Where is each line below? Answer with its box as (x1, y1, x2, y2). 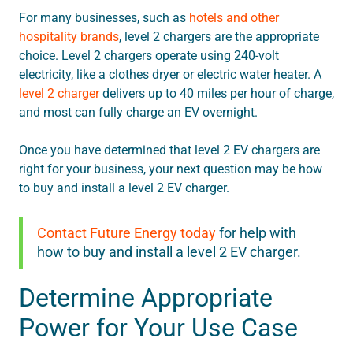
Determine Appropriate (19, 283, 273, 314)
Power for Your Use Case (19, 313, 298, 344)
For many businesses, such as (19, 10, 189, 26)
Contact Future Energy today (37, 225, 219, 242)
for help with (219, 225, 296, 242)
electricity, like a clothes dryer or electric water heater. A (19, 67, 321, 83)
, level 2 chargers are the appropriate (119, 29, 319, 45)
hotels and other (189, 10, 279, 26)
